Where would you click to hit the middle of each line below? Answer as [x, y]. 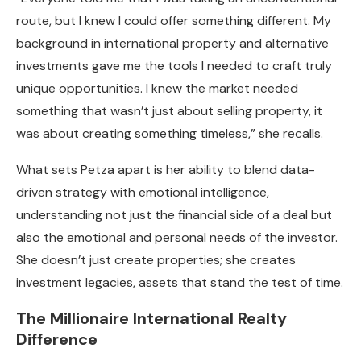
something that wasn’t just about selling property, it [169, 110]
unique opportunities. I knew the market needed [157, 88]
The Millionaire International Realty [151, 318]
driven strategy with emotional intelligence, [143, 192]
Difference [57, 339]
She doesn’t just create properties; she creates [156, 259]
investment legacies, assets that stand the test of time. [180, 282]
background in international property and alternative [172, 43]
